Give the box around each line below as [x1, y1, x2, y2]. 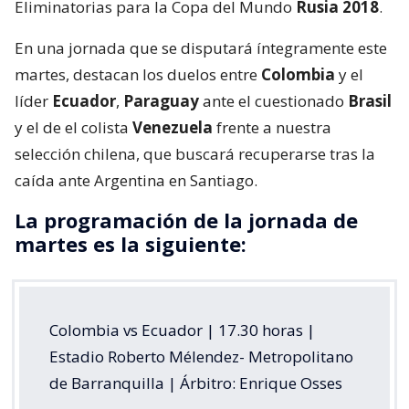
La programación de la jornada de [15, 205, 358, 234]
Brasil [348, 89, 392, 111]
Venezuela [132, 116, 213, 138]
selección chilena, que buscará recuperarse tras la [15, 142, 375, 164]
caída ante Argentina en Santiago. [15, 169, 257, 191]
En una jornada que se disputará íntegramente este [15, 37, 387, 58]
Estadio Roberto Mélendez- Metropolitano [49, 345, 353, 367]
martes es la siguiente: [15, 229, 246, 257]
